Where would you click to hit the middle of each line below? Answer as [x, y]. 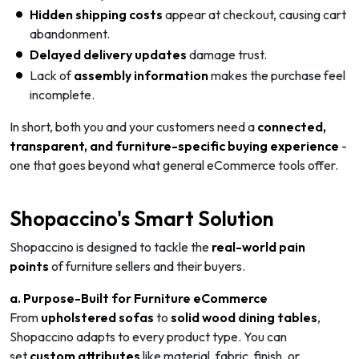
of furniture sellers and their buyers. [147, 266]
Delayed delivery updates [108, 54]
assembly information [141, 75]
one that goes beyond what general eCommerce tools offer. [174, 165]
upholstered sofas [97, 317]
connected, [292, 126]
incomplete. [62, 94]
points [29, 266]
